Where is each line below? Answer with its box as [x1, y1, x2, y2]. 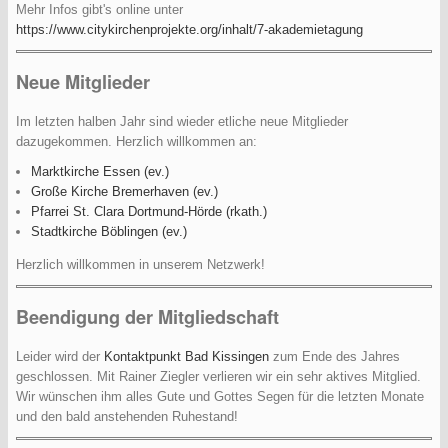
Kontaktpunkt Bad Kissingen [104, 349, 269, 365]
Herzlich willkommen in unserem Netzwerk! [16, 257, 265, 273]
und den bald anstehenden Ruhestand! [16, 409, 238, 425]
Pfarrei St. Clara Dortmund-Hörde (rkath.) [31, 204, 267, 220]
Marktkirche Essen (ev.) [31, 164, 169, 180]
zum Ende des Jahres [269, 349, 400, 365]
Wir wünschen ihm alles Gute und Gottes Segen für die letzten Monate [16, 389, 424, 405]
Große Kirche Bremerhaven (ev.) [31, 184, 218, 200]
